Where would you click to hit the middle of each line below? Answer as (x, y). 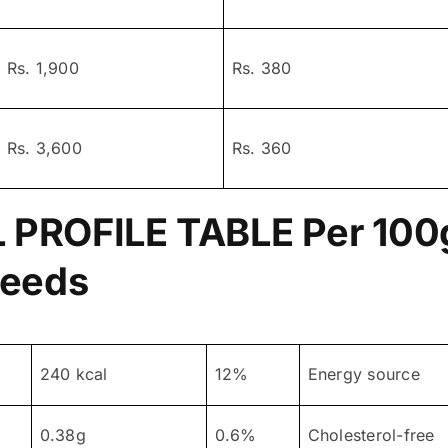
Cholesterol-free (371, 434)
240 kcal (73, 373)
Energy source (363, 373)
